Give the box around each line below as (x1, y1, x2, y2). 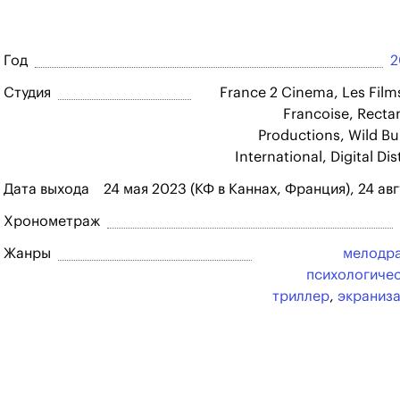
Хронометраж (4, 214, 100, 229)
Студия (4, 86, 51, 100)
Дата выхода (4, 182, 89, 196)
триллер (272, 289, 329, 304)
